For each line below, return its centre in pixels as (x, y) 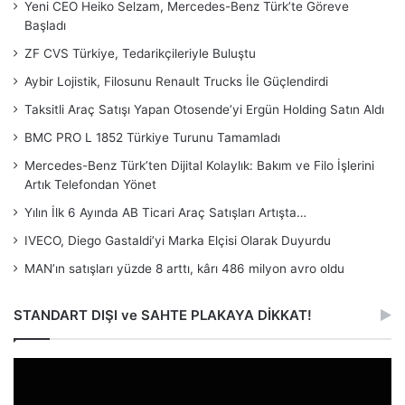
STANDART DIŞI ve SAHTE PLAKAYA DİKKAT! (163, 316)
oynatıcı (34, 386)
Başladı (45, 26)
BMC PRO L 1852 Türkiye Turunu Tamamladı (152, 138)
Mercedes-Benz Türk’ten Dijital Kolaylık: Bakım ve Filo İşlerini (199, 166)
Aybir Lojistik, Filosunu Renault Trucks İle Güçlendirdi (176, 82)
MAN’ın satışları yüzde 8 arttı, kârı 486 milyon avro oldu (184, 269)
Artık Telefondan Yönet (90, 185)
